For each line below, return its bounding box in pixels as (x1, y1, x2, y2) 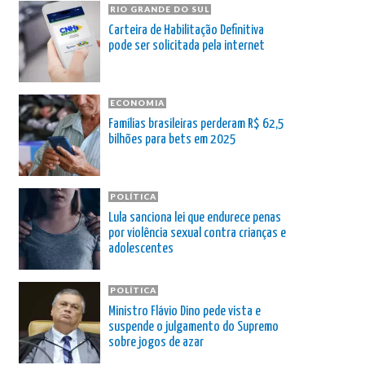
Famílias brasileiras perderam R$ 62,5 (108, 117, 284, 131)
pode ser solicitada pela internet (108, 38, 265, 53)
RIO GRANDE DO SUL (110, 3, 209, 14)
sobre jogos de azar (108, 335, 204, 350)
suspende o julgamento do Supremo (108, 319, 279, 334)
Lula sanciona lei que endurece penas (108, 210, 281, 225)
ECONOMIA (110, 97, 165, 108)
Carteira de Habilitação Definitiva (108, 23, 264, 37)
